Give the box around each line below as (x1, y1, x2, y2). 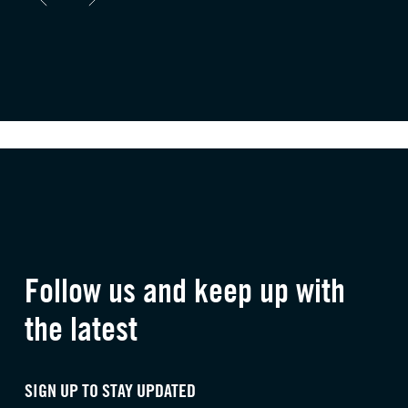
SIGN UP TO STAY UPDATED (24, 379, 196, 403)
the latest (24, 309, 138, 350)
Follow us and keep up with (24, 270, 345, 311)
